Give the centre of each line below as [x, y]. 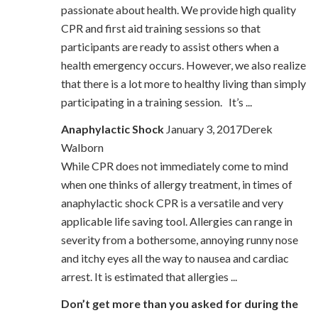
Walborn [82, 148]
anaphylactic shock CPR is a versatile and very [172, 203]
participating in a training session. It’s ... [156, 102]
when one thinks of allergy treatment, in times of [176, 185]
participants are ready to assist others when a [170, 47]
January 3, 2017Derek [218, 129]
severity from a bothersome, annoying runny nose [179, 240]
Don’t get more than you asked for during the [179, 304]
